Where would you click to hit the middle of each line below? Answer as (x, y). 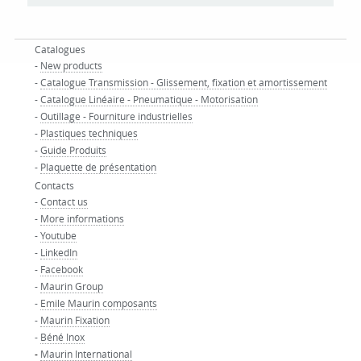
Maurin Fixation (75, 320)
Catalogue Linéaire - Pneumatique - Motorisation (149, 99)
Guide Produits (73, 150)
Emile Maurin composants (98, 303)
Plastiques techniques (89, 133)
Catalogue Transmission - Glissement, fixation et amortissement (183, 82)
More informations (82, 218)
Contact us (64, 201)
